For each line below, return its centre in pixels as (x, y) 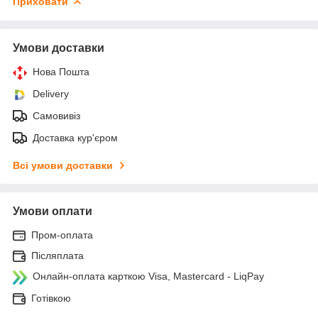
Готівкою (51, 298)
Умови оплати (53, 212)
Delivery (51, 94)
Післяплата (57, 256)
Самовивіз (56, 116)
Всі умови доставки (63, 166)
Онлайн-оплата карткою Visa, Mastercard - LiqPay (148, 276)
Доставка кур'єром (75, 138)
